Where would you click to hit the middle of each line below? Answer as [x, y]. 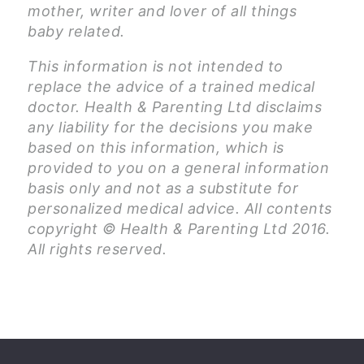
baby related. [76, 32]
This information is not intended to [156, 67]
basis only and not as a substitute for [163, 188]
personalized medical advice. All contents [180, 209]
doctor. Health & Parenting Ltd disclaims [175, 107]
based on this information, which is [156, 148]
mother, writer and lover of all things [162, 11]
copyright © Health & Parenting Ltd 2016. [179, 229]
